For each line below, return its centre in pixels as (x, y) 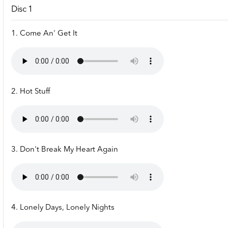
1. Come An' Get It (44, 34)
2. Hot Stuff (31, 92)
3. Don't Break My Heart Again (65, 150)
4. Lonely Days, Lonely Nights (63, 208)
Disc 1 (22, 9)
